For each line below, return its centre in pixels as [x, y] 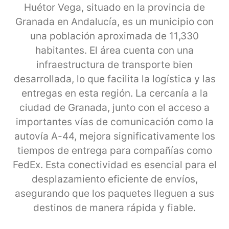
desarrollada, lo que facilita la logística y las [114, 79]
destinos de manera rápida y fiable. [114, 208]
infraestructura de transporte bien [114, 64]
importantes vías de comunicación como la [114, 122]
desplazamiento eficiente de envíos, [114, 179]
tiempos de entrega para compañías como [114, 150]
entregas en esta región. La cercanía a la [114, 93]
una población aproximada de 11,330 [114, 36]
